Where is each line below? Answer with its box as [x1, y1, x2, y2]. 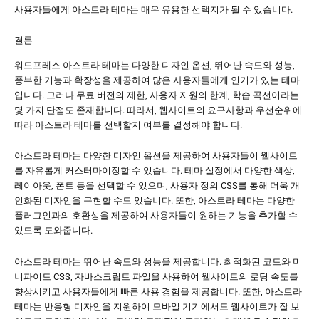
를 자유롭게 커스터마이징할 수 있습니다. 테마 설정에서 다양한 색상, [14, 165, 295, 177]
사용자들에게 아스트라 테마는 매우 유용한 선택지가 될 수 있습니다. [14, 4, 293, 15]
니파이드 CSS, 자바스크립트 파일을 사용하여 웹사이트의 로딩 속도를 [14, 271, 298, 282]
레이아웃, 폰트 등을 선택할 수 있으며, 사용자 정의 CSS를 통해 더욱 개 [14, 180, 300, 192]
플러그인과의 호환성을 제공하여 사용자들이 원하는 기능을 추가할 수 [14, 210, 298, 221]
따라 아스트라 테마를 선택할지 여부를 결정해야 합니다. [14, 119, 242, 130]
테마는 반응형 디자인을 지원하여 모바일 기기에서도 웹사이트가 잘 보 [14, 300, 300, 312]
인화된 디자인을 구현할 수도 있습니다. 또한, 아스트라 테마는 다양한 [14, 195, 295, 206]
